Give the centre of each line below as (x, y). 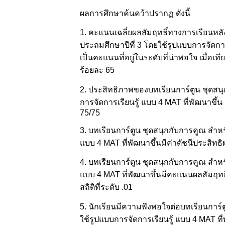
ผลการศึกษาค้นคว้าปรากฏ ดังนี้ (135, 13)
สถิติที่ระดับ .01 (106, 187)
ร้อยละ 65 (97, 70)
